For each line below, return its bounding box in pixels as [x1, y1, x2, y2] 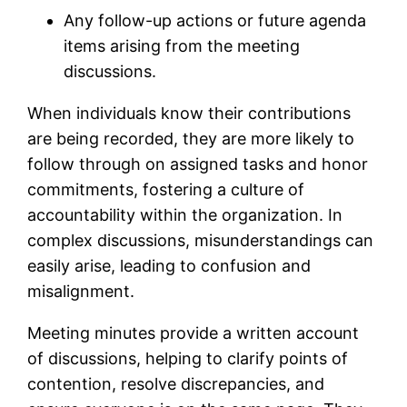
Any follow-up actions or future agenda [64, 10, 367, 30]
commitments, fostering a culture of [27, 179, 305, 199]
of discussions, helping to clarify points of [27, 348, 349, 368]
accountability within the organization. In [27, 204, 343, 224]
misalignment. [27, 281, 144, 301]
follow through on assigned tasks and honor [27, 154, 369, 174]
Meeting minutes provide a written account [27, 323, 360, 342]
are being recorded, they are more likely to [27, 128, 355, 148]
